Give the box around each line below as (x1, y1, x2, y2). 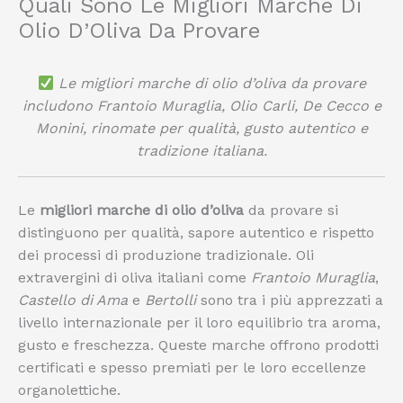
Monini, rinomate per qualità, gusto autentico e (35, 119, 368, 137)
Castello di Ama (18, 291, 128, 309)
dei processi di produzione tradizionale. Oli (18, 246, 314, 264)
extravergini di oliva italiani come (18, 268, 251, 286)
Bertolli (145, 291, 196, 309)
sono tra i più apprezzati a (196, 291, 383, 309)
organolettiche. (18, 381, 121, 399)
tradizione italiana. (136, 141, 267, 159)
